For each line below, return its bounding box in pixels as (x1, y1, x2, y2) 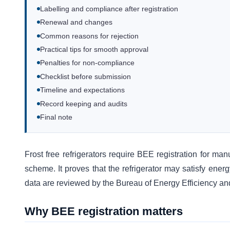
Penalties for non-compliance (40, 59, 135, 67)
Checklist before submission (40, 72, 131, 81)
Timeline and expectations (40, 86, 125, 94)
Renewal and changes (40, 18, 112, 27)
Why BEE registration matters (25, 205, 183, 218)
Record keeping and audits (40, 100, 127, 108)
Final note (40, 113, 72, 121)
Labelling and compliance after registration (40, 5, 178, 13)
